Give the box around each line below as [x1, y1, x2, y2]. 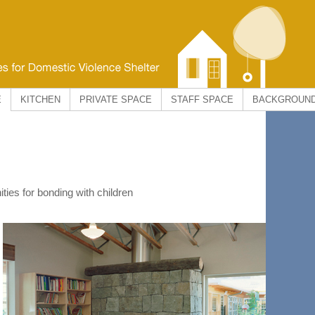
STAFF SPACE [171, 94, 233, 105]
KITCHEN [20, 94, 60, 105]
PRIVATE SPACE [79, 94, 152, 105]
